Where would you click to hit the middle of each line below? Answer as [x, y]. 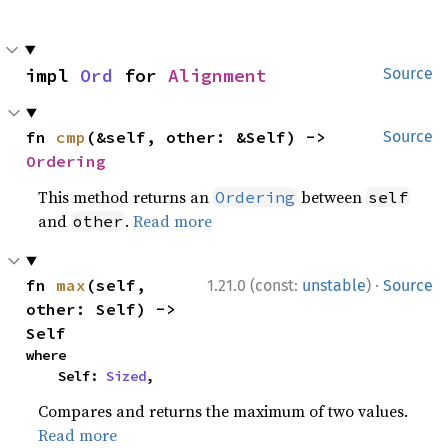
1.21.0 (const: [254, 285]
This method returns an [126, 196]
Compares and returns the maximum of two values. [223, 410]
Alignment [217, 75]
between [332, 196]
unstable [334, 285]
